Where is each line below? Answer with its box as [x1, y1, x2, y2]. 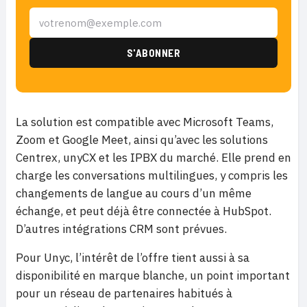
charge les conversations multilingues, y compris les [16, 168, 288, 184]
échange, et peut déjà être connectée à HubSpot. [16, 204, 271, 219]
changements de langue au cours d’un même [16, 186, 251, 201]
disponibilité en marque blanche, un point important [16, 268, 290, 284]
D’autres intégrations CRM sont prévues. [16, 221, 227, 237]
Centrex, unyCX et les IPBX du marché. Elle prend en [16, 150, 291, 166]
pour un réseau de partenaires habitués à [16, 286, 232, 302]
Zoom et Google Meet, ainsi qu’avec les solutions [16, 132, 268, 148]
